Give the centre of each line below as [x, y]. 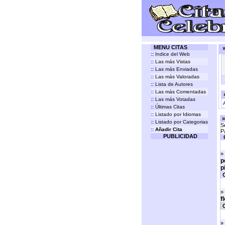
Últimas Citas [169, 107]
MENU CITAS [170, 47]
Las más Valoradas [177, 77]
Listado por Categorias [181, 122]
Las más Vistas [172, 62]
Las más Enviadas [176, 69]
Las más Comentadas [180, 92]
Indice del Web [172, 54]
